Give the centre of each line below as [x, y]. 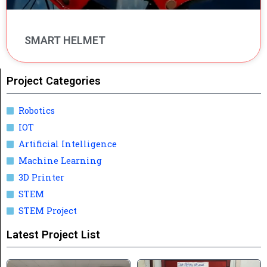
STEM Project [48, 211]
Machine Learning [60, 161]
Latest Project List [53, 235]
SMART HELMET [65, 41]
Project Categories [54, 81]
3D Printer [42, 178]
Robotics [37, 111]
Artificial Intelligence [68, 144]
